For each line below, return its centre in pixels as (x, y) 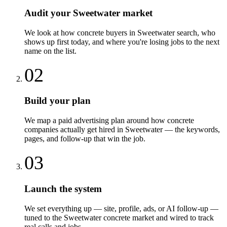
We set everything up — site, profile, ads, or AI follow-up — (121, 208)
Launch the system (63, 188)
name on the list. (50, 51)
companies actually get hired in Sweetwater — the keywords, (122, 130)
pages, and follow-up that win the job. (85, 139)
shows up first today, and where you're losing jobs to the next (122, 42)
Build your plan (58, 101)
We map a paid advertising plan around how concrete (109, 121)
